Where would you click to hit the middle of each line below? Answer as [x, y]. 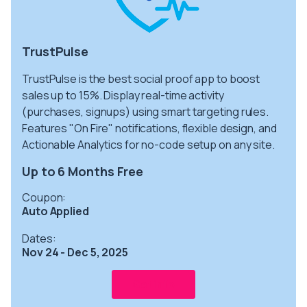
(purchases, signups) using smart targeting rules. [146, 111]
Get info [153, 284]
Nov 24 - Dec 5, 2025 [75, 252]
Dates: [39, 238]
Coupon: [44, 197]
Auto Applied [56, 211]
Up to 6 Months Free [83, 171]
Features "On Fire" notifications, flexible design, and [149, 128]
